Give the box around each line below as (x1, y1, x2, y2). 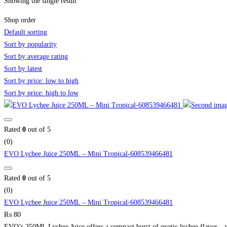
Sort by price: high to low (4, 89, 79, 97)
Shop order (4, 16, 36, 24)
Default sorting (4, 28, 47, 36)
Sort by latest (4, 65, 42, 73)
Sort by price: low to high (4, 77, 79, 85)
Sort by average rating (4, 53, 68, 61)
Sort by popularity (4, 41, 57, 49)
